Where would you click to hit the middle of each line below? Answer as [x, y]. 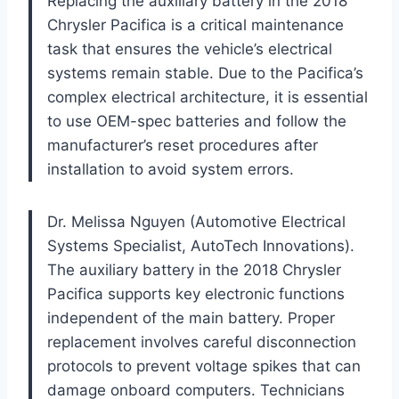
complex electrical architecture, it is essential [208, 97]
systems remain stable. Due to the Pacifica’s [205, 73]
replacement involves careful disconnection [202, 342]
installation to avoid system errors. [171, 169]
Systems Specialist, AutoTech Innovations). [201, 245]
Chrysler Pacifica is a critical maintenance [195, 24]
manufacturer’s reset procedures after [183, 145]
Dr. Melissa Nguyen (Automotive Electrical [196, 221]
